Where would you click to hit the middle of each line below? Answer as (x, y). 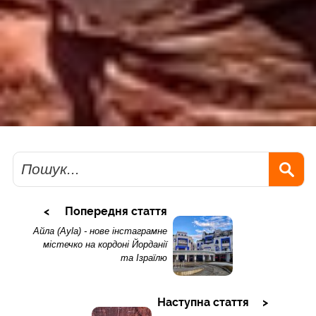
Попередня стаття (116, 212)
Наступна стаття (203, 303)
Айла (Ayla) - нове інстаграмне (100, 231)
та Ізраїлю (144, 258)
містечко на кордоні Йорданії (105, 245)
